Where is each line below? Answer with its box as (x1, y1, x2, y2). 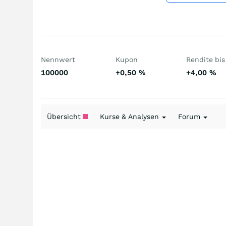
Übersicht (47, 112, 83, 121)
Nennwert (41, 55, 75, 64)
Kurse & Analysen (100, 112, 161, 121)
